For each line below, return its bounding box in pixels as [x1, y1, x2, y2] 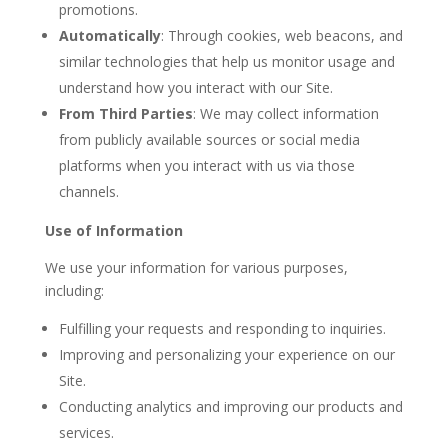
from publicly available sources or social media [58, 130, 360, 150]
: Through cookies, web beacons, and [160, 26, 403, 46]
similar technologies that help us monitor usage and [58, 52, 395, 72]
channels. [58, 182, 119, 202]
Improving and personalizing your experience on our [58, 345, 395, 365]
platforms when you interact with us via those [58, 156, 355, 176]
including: [44, 281, 104, 301]
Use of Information [44, 221, 183, 241]
